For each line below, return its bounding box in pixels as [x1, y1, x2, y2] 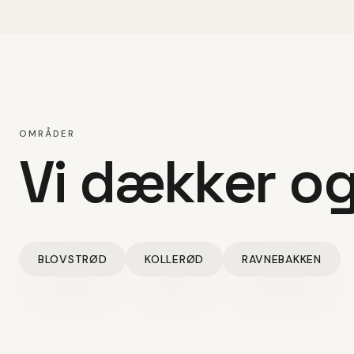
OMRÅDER [19, 128, 76, 140]
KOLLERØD [145, 252, 204, 266]
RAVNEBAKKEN [241, 252, 322, 266]
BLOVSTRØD [38, 252, 107, 266]
